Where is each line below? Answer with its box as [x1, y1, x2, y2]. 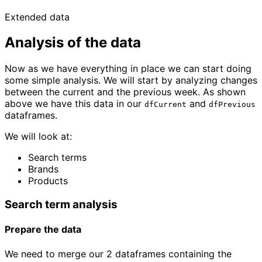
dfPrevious [209, 100, 256, 109]
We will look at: [5, 130, 72, 143]
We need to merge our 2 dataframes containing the [5, 247, 232, 260]
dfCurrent [144, 100, 187, 109]
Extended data [5, 11, 70, 23]
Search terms [28, 151, 87, 164]
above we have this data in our [5, 98, 144, 110]
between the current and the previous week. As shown [5, 86, 246, 98]
